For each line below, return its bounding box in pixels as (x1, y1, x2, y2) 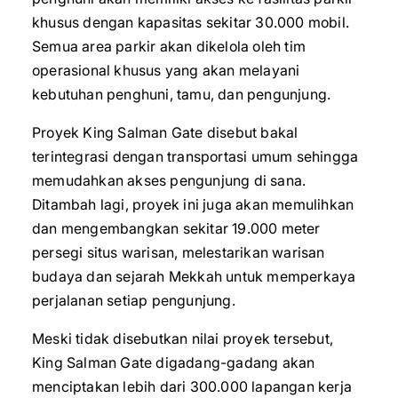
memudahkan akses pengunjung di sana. (32, 171, 306, 189)
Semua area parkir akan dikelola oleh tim (32, 37, 306, 55)
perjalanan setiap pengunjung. (32, 291, 235, 309)
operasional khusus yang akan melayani (32, 61, 300, 79)
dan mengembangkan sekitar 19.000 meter (32, 219, 321, 237)
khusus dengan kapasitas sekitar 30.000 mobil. (32, 13, 350, 31)
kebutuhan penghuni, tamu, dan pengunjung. (32, 85, 331, 103)
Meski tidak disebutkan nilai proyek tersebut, (32, 330, 334, 347)
